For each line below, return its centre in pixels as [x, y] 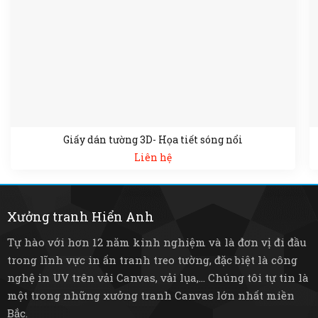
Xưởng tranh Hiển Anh [80, 216]
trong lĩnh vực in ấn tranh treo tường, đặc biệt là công [152, 259]
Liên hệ [153, 158]
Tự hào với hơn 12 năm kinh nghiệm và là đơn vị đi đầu [157, 242]
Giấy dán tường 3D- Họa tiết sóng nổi [153, 140]
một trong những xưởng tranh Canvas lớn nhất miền [150, 295]
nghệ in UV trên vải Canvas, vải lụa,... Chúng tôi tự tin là [158, 277]
